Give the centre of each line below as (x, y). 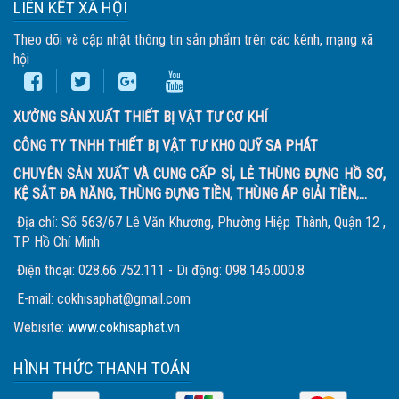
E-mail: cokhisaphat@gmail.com (102, 299)
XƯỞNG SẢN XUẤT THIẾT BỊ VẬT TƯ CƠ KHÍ (140, 117)
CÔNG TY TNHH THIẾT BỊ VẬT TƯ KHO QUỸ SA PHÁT (166, 146)
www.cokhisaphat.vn (124, 327)
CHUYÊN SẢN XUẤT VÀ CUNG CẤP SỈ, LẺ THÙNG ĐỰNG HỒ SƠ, (199, 174)
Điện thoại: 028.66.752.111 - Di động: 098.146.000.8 (159, 270)
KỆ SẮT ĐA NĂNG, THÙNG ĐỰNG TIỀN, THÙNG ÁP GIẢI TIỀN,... (190, 194)
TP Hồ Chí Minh (57, 242)
